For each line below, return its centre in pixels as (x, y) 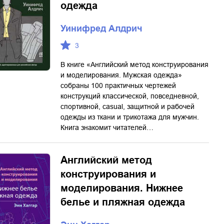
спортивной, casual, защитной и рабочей (127, 106)
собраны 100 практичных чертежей (118, 85)
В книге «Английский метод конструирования (134, 64)
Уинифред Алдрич (101, 28)
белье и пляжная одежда (123, 202)
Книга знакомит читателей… (107, 127)
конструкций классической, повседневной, (130, 96)
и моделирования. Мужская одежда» (121, 75)
